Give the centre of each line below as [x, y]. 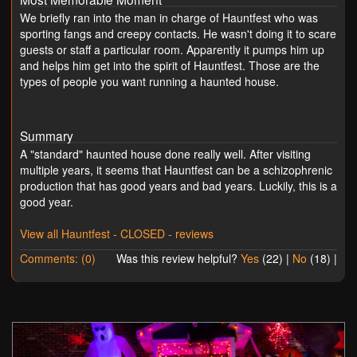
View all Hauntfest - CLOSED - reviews [117, 234]
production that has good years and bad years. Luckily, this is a [178, 186]
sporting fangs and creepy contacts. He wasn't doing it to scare [178, 34]
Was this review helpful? [178, 259]
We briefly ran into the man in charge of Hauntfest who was [169, 18]
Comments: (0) [58, 259]
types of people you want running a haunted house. [149, 82]
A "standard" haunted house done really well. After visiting [165, 154]
